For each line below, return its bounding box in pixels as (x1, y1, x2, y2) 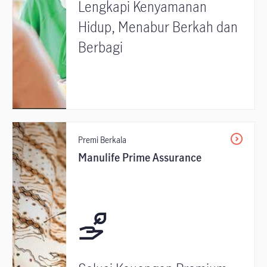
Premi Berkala (78, 134, 126, 145)
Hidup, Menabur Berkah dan (78, 17, 238, 36)
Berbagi (78, 38, 123, 57)
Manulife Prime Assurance (78, 150, 201, 164)
